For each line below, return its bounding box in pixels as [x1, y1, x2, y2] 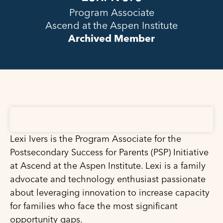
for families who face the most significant [10, 200, 178, 212]
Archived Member [68, 31, 155, 44]
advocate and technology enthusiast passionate [10, 173, 206, 185]
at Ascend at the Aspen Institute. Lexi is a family [10, 159, 206, 171]
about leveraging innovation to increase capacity [10, 186, 210, 198]
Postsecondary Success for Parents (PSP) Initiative [10, 146, 209, 158]
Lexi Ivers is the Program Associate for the [10, 132, 181, 144]
